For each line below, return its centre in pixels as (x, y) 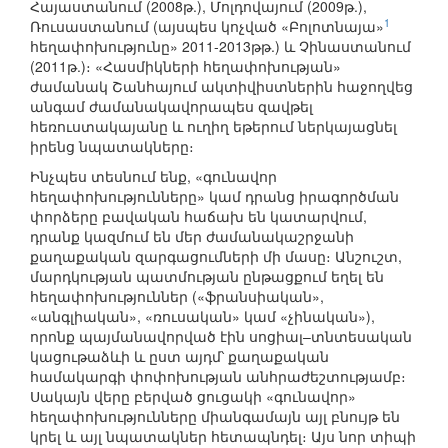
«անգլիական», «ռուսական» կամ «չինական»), (202, 316)
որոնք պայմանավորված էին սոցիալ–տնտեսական (221, 336)
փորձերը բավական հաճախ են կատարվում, (198, 216)
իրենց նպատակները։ (112, 146)
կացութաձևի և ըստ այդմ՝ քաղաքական (179, 356)
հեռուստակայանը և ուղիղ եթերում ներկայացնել (213, 126)
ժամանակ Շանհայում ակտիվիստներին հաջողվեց (221, 86)
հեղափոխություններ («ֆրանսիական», (177, 296)
